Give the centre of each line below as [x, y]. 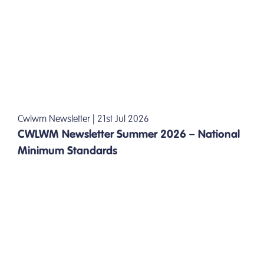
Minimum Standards [67, 151]
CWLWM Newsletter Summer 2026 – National [129, 135]
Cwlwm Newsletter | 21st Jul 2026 [83, 120]
